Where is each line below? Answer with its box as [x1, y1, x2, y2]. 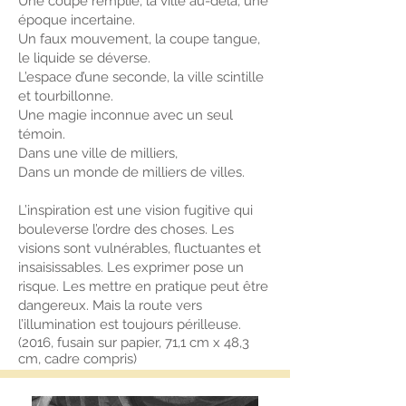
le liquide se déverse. [18, 50, 150, 66]
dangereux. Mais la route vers [18, 297, 202, 314]
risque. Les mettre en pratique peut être [18, 278, 268, 295]
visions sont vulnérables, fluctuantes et [18, 240, 261, 256]
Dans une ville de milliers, [18, 145, 178, 161]
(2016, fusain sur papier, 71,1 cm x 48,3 [18, 334, 249, 351]
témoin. [18, 126, 65, 142]
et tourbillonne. [18, 88, 113, 104]
